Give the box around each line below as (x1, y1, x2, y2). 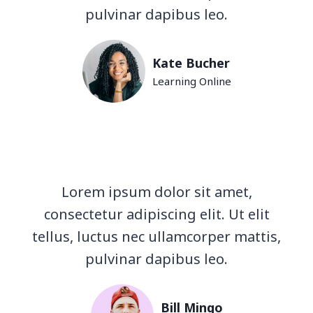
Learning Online (152, 74, 231, 88)
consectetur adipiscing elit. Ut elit (43, 205, 270, 224)
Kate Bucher (152, 54, 230, 71)
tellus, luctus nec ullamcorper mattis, (32, 227, 281, 246)
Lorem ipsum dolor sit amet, (61, 182, 252, 201)
